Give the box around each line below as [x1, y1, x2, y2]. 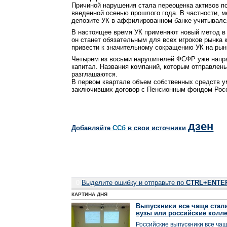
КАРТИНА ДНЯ [71, 192, 107, 197]
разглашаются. [71, 70, 118, 78]
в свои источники [126, 124, 186, 132]
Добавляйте [71, 124, 112, 132]
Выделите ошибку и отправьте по [82, 179, 186, 186]
